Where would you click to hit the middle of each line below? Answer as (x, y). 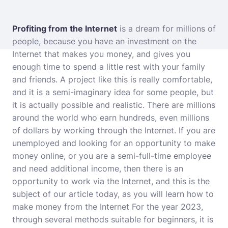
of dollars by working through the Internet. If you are (114, 130)
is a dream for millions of (166, 28)
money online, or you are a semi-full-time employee (112, 156)
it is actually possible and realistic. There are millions (114, 105)
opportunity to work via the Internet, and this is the (111, 181)
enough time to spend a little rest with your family (109, 67)
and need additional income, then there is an (98, 168)
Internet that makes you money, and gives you (101, 54)
